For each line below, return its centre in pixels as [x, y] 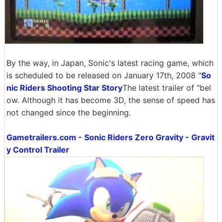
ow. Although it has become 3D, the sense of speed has [111, 100]
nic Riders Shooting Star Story [64, 88]
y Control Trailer [38, 150]
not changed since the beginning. [69, 112]
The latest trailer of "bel [167, 88]
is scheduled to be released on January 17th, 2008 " [104, 75]
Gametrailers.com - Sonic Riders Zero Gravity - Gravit [111, 137]
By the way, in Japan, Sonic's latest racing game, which [110, 63]
